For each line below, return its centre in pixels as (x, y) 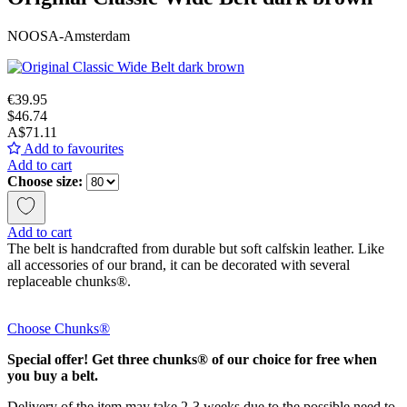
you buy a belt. (53, 375)
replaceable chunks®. (69, 281)
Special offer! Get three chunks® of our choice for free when (192, 359)
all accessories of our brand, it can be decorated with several (179, 264)
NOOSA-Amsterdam (69, 35)
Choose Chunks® (59, 328)
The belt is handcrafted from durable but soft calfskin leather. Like (196, 248)
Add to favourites (72, 148)
